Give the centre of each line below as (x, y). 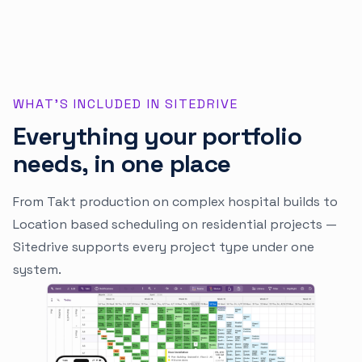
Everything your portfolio (157, 136)
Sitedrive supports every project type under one (164, 246)
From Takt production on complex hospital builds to (175, 201)
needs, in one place (122, 163)
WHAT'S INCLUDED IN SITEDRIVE (126, 103)
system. (39, 269)
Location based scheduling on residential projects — (175, 224)
